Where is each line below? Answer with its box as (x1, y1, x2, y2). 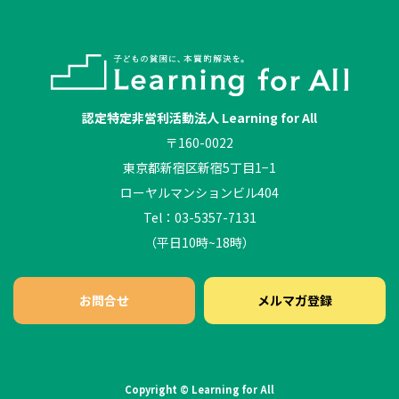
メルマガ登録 (257, 291, 332, 310)
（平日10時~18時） (144, 233, 255, 252)
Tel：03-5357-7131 (142, 208, 256, 227)
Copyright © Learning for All (125, 382, 274, 397)
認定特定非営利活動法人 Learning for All (82, 109, 317, 127)
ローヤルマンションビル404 (120, 183, 279, 202)
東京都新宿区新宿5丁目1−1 (123, 159, 276, 177)
